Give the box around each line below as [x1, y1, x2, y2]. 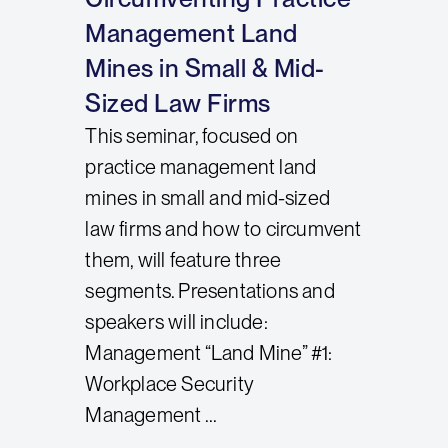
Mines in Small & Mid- [85, 52, 325, 83]
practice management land [85, 154, 317, 179]
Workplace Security [85, 371, 259, 396]
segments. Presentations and [85, 278, 335, 303]
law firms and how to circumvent [85, 216, 362, 241]
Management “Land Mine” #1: [85, 340, 333, 365]
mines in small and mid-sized [85, 185, 330, 210]
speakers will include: [85, 309, 268, 334]
